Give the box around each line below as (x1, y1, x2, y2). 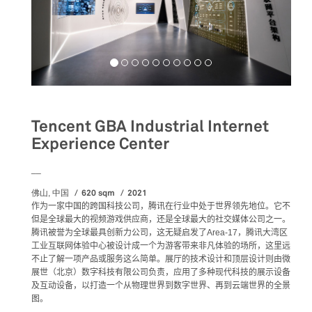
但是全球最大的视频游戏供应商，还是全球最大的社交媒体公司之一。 (31, 214, 290, 224)
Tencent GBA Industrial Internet (31, 116, 269, 136)
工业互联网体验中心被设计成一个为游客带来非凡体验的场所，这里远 (31, 240, 290, 251)
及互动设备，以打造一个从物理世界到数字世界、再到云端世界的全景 (31, 280, 290, 290)
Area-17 (207, 227, 237, 237)
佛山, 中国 (31, 187, 69, 198)
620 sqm (81, 187, 117, 198)
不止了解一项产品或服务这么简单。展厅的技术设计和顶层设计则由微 (31, 253, 290, 264)
